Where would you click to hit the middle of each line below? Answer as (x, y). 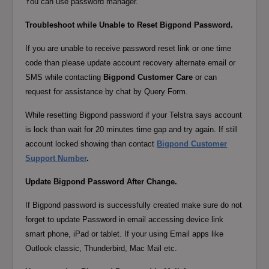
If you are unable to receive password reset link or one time (128, 48)
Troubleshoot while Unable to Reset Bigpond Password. (129, 25)
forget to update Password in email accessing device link (125, 219)
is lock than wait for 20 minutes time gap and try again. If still (132, 129)
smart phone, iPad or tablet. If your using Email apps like (125, 234)
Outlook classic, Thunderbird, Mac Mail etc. (101, 248)
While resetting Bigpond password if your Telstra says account (134, 115)
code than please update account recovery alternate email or (131, 62)
